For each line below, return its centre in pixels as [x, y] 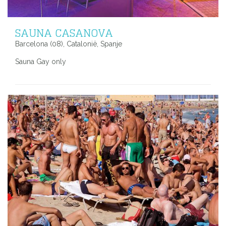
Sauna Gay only [41, 61]
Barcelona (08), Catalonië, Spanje [69, 44]
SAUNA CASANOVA [64, 33]
